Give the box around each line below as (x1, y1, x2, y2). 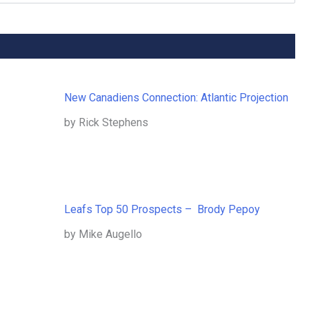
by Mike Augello (64, 228, 143, 241)
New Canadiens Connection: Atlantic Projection (64, 91, 289, 105)
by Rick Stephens (64, 116, 149, 130)
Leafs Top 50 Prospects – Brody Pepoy (64, 203, 261, 217)
